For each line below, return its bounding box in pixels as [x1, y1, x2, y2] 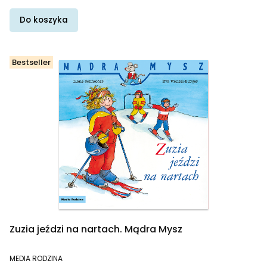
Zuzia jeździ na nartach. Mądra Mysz [10, 222, 182, 236]
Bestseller [12, 56, 51, 68]
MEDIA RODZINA [10, 253, 63, 263]
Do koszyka [20, 14, 68, 26]
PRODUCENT [9, 249, 51, 259]
